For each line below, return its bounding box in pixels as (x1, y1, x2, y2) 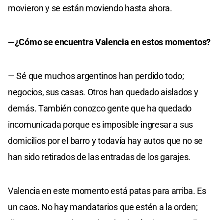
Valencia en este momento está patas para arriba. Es (8, 186, 206, 196)
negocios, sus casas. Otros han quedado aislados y (8, 87, 198, 98)
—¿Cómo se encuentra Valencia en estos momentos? (8, 37, 211, 48)
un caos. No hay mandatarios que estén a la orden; (8, 202, 198, 213)
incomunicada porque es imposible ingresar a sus (8, 119, 193, 130)
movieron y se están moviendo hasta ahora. (8, 3, 172, 14)
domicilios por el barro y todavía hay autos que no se (8, 136, 203, 146)
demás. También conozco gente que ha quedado (8, 103, 192, 114)
